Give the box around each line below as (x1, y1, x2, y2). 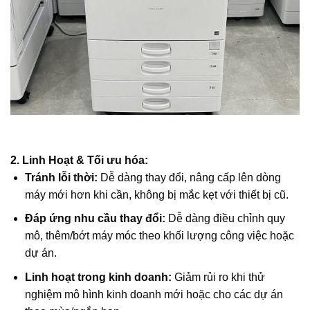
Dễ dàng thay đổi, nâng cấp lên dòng (97, 171, 281, 183)
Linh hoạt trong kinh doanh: (24, 271, 172, 283)
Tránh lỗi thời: (24, 171, 98, 183)
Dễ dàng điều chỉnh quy (165, 212, 285, 225)
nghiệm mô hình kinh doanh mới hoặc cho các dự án (24, 288, 283, 300)
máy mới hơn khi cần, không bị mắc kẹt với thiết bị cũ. (24, 188, 289, 201)
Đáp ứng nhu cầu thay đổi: (24, 212, 165, 225)
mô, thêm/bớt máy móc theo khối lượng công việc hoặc (24, 230, 294, 242)
